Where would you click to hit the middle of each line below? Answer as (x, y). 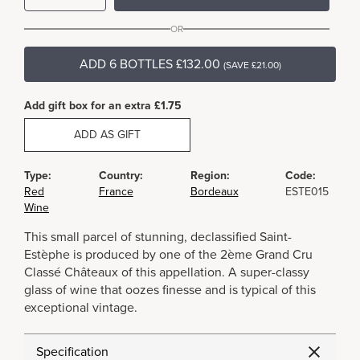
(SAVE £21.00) (252, 65)
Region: (210, 176)
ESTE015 (307, 192)
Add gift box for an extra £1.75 (103, 106)
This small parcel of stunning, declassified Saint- (158, 237)
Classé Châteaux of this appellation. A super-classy (167, 272)
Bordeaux (214, 192)
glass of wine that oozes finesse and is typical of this (170, 290)
